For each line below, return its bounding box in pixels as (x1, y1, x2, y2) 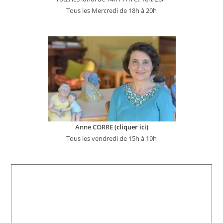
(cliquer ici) (112, 122, 148, 131)
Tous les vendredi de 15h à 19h (66, 134, 157, 143)
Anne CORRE (75, 122, 113, 131)
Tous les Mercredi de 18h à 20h (66, 6, 157, 15)
